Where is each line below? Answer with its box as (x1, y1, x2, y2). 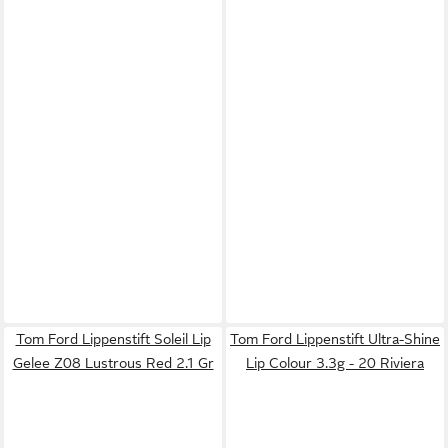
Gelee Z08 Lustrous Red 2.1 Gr (12, 354, 214, 371)
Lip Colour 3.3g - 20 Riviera (246, 354, 424, 371)
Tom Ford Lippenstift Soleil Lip (15, 330, 211, 347)
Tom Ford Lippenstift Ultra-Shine (230, 330, 440, 347)
